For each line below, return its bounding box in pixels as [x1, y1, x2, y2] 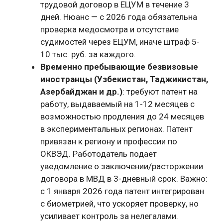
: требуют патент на [122, 87, 198, 97]
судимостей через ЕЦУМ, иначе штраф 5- [40, 37, 200, 47]
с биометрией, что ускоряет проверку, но [40, 199, 199, 209]
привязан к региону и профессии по [40, 136, 177, 146]
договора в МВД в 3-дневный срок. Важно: [40, 174, 208, 184]
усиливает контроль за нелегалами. [40, 211, 178, 221]
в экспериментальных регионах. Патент [40, 124, 193, 134]
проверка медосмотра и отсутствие [40, 24, 179, 34]
